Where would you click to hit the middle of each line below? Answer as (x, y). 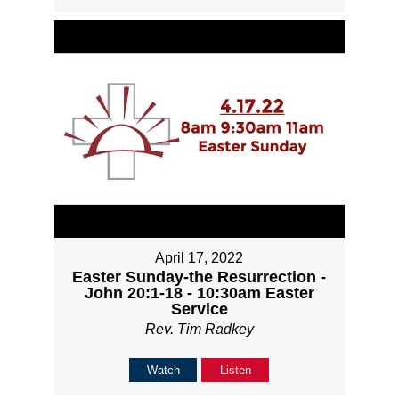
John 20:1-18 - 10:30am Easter (199, 293)
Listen (235, 370)
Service (199, 309)
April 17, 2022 (199, 258)
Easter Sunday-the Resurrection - (199, 277)
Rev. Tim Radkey (199, 330)
